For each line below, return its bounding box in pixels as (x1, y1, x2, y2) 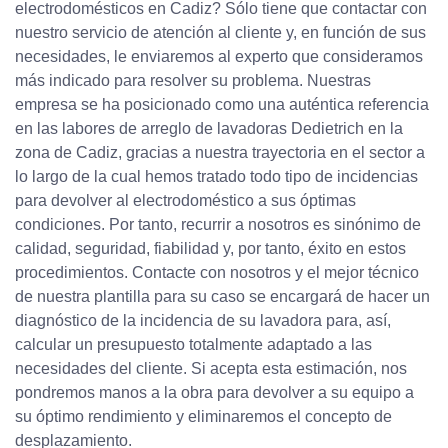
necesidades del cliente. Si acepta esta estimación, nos (15, 360, 407, 378)
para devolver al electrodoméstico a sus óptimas (15, 192, 356, 210)
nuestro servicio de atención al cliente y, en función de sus (15, 24, 426, 42)
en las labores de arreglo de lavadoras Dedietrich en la (15, 120, 403, 138)
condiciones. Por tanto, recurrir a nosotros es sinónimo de (15, 216, 421, 234)
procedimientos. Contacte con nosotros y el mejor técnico (15, 264, 419, 282)
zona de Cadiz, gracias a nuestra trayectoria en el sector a (15, 144, 425, 162)
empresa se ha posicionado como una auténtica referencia (15, 96, 429, 114)
